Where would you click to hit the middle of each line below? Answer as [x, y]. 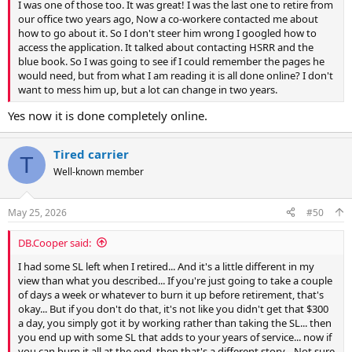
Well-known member [99, 172]
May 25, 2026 [37, 212]
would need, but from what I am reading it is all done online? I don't [176, 75]
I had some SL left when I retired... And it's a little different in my [166, 266]
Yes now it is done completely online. [108, 116]
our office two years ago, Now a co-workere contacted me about [168, 18]
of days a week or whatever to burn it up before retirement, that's [171, 294]
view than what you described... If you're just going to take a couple [175, 280]
